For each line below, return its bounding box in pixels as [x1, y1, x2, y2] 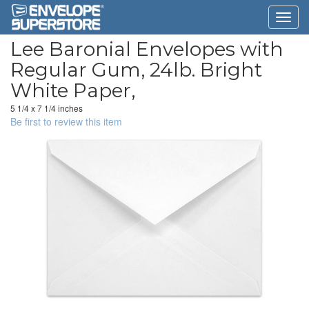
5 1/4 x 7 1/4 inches [10, 102, 83, 114]
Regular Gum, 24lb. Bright [10, 58, 262, 81]
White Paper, [10, 79, 135, 102]
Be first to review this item [10, 114, 122, 128]
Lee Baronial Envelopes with [10, 37, 283, 61]
